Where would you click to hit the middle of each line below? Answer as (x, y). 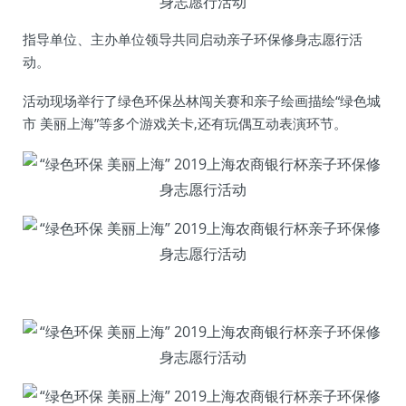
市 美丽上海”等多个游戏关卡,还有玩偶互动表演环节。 (185, 123)
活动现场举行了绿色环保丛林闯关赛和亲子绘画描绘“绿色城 (202, 101)
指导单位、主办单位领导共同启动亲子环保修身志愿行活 (193, 39)
